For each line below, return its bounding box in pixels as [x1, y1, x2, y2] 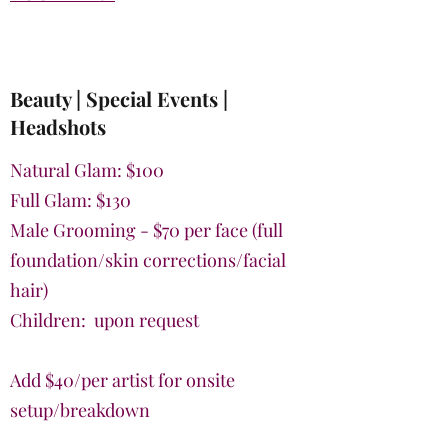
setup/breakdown [10, 398, 150, 422]
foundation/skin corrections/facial [10, 248, 286, 272]
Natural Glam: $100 [10, 158, 164, 182]
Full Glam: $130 [10, 188, 131, 212]
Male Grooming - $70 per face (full [10, 218, 283, 242]
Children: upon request [10, 308, 199, 332]
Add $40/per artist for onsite [10, 368, 235, 392]
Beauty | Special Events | [10, 85, 228, 112]
